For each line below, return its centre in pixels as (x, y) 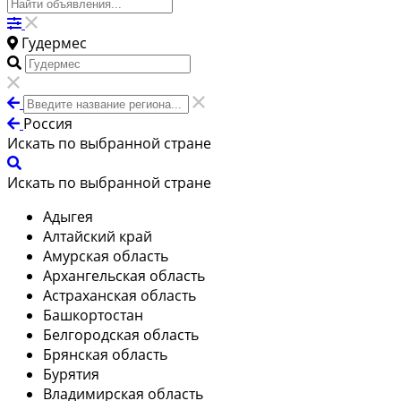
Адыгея (68, 216)
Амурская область (106, 256)
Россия (48, 123)
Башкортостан (93, 315)
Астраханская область (119, 295)
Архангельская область (124, 275)
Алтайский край (98, 236)
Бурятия (71, 374)
